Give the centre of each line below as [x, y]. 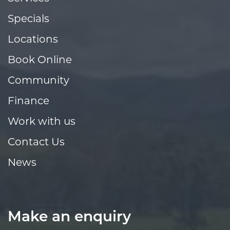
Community [39, 81]
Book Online [40, 61]
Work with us [42, 122]
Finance [28, 102]
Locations [33, 40]
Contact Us [36, 143]
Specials [28, 20]
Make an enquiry [69, 218]
